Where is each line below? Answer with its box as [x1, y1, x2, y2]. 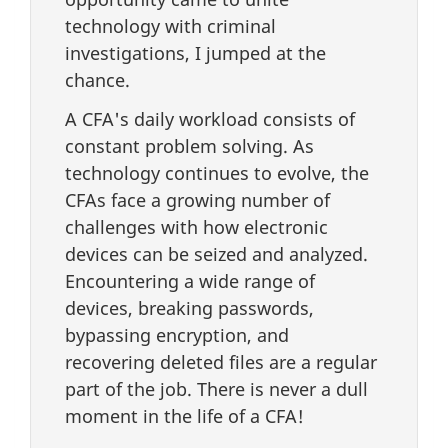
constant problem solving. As [65, 133, 314, 158]
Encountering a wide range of [65, 268, 315, 293]
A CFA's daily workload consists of [65, 106, 355, 131]
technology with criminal [65, 14, 276, 39]
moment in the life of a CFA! [65, 403, 304, 428]
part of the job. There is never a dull [65, 376, 368, 401]
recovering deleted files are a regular [65, 349, 377, 374]
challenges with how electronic [65, 214, 328, 239]
